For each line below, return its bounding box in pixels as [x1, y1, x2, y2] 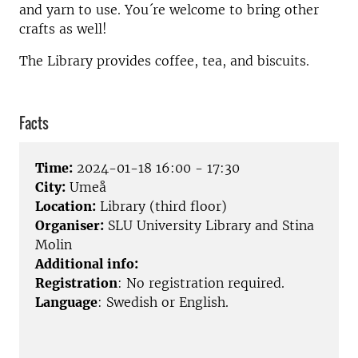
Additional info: [35, 256, 138, 272]
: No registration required [117, 275, 281, 292]
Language [35, 294, 97, 311]
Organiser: [35, 217, 104, 234]
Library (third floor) [96, 198, 227, 215]
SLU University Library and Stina [104, 217, 314, 234]
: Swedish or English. [97, 294, 229, 311]
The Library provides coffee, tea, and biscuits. [19, 53, 309, 69]
